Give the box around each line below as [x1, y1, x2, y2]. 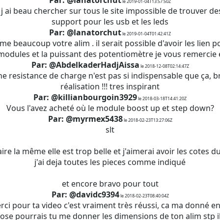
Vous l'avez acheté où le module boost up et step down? [6, 103, 214, 113]
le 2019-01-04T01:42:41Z [121, 30, 171, 37]
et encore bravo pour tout [61, 178, 159, 189]
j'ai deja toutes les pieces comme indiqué [34, 157, 186, 167]
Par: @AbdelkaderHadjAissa [31, 59, 139, 70]
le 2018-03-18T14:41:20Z [137, 95, 187, 102]
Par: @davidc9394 [51, 189, 119, 200]
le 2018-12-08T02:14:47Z [139, 63, 189, 69]
